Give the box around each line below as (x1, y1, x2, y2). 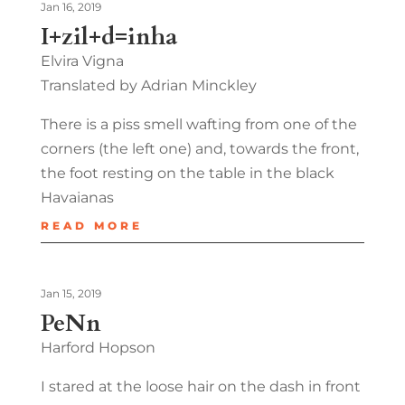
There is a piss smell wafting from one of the (40, 115, 357, 133)
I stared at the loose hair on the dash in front (40, 377, 361, 395)
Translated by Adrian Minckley (40, 76, 257, 94)
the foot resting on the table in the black (40, 164, 334, 182)
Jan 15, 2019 (40, 286, 101, 300)
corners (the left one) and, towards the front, (40, 139, 359, 157)
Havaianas (40, 188, 114, 206)
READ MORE (40, 218, 143, 232)
